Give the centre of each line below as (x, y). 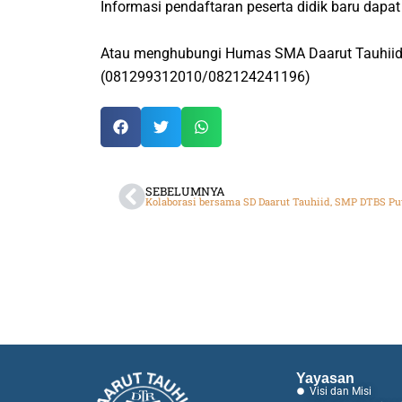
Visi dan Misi (341, 391)
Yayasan (325, 378)
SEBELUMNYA (185, 192)
